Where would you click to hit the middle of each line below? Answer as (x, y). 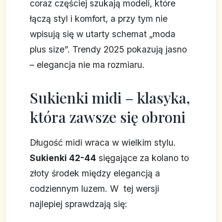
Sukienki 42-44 (63, 158)
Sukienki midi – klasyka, (110, 98)
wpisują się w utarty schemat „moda (103, 34)
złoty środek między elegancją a (95, 173)
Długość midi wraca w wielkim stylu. (103, 143)
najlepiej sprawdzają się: (79, 204)
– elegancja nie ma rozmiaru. (87, 65)
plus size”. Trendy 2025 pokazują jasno (108, 50)
